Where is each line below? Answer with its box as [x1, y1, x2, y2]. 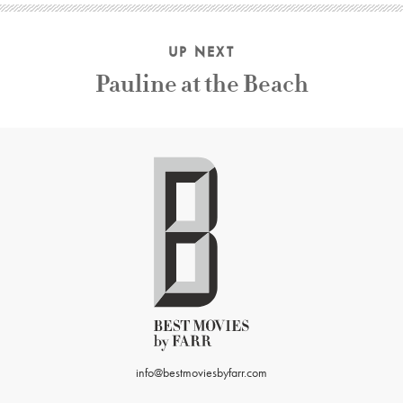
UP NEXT [168, 42, 235, 62]
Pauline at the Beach [94, 68, 309, 101]
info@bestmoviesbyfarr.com [136, 364, 267, 381]
